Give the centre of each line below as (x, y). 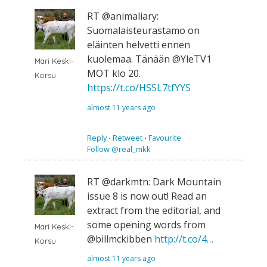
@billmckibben (121, 239)
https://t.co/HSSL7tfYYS (139, 87)
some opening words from (146, 224)
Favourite (165, 137)
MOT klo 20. (114, 73)
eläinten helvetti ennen (139, 44)
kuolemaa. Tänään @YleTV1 (149, 59)
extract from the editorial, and (154, 210)
